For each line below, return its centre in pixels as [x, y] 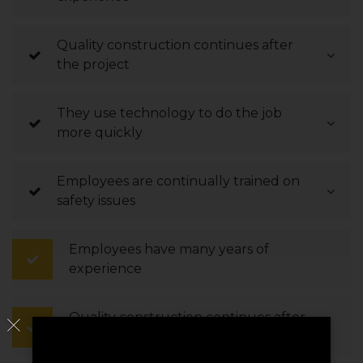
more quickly [100, 132]
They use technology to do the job [169, 113]
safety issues [96, 200]
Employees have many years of [169, 249]
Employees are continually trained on [178, 181]
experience [105, 268]
